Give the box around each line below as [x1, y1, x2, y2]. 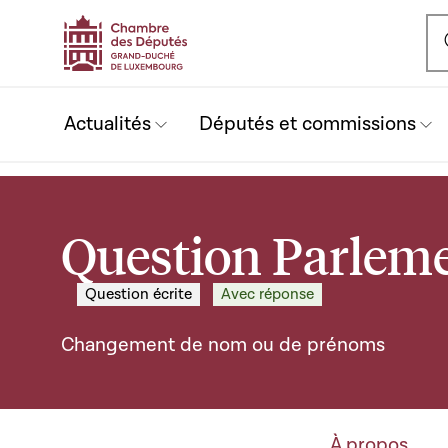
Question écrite [85, 284, 192, 304]
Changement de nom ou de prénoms [61, 332, 385, 358]
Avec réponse [221, 284, 314, 304]
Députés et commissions [199, 111, 416, 137]
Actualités [64, 111, 151, 137]
